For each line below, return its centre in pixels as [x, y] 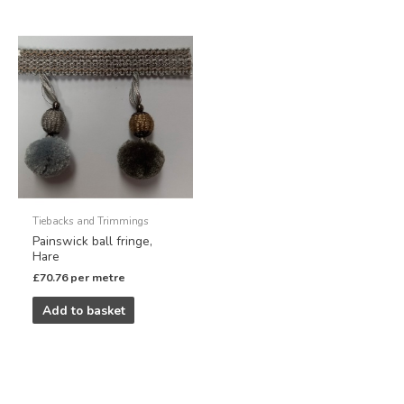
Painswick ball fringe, [93, 241]
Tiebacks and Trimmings [91, 221]
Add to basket [83, 310]
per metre [98, 277]
